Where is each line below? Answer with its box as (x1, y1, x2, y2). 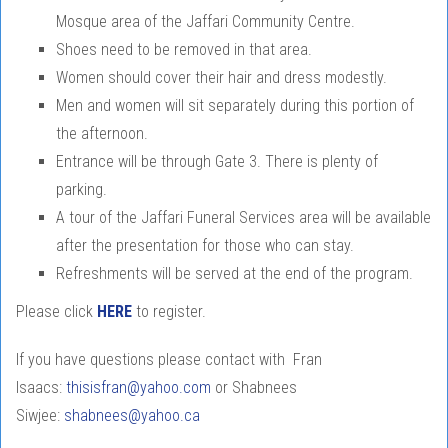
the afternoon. (56, 124, 148, 144)
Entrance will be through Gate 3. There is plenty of (56, 152, 378, 172)
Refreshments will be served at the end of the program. (56, 264, 413, 284)
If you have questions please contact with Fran (16, 350, 322, 370)
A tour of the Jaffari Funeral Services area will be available (56, 208, 431, 228)
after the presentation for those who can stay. (56, 236, 354, 256)
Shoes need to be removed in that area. (56, 40, 312, 60)
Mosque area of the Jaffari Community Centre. (56, 12, 355, 32)
